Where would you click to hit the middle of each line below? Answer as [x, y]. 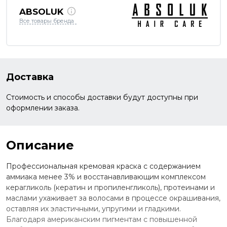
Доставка [30, 77]
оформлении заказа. [43, 108]
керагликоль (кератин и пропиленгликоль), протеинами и [110, 187]
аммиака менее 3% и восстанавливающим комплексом [106, 177]
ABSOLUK [41, 12]
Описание [40, 145]
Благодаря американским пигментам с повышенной [102, 219]
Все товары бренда [47, 21]
